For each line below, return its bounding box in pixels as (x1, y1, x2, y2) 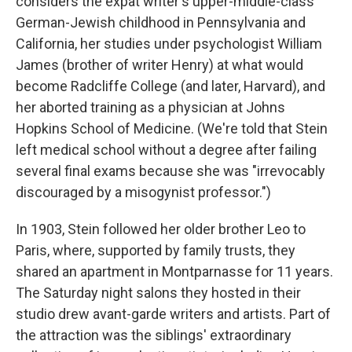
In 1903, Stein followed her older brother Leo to (16, 220, 306, 237)
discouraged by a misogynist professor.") (16, 183, 271, 200)
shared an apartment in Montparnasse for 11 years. (16, 262, 333, 280)
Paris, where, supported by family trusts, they (16, 241, 295, 258)
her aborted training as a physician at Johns (16, 98, 285, 115)
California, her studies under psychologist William (16, 35, 322, 52)
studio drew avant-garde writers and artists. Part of (16, 305, 331, 322)
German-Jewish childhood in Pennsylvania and (16, 13, 306, 31)
